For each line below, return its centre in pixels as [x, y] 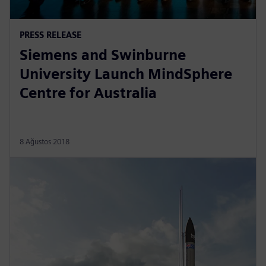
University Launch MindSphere [126, 74]
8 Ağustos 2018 [45, 141]
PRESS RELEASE [50, 34]
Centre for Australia [88, 93]
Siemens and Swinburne [103, 55]
